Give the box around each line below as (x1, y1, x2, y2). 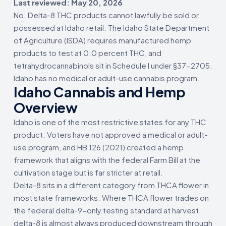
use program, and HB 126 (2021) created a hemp (14, 142, 184, 152)
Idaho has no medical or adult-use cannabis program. (14, 73, 200, 83)
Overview (14, 98, 78, 116)
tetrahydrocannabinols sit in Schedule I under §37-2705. (14, 60, 212, 70)
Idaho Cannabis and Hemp (14, 83, 186, 100)
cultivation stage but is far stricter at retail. (14, 167, 163, 177)
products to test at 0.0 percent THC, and (14, 47, 161, 58)
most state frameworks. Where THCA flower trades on (14, 192, 209, 202)
